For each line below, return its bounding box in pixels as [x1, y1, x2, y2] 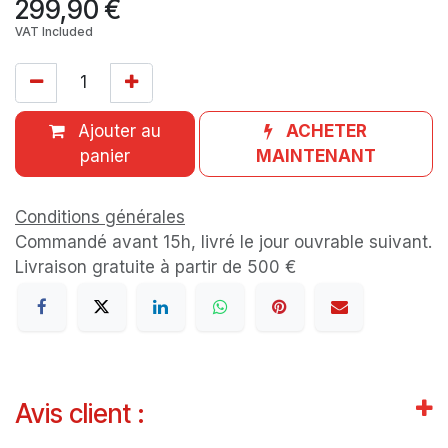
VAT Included [15, 23, 93, 39]
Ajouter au [72, 121, 161, 142]
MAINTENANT [255, 146, 376, 167]
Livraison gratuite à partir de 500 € [15, 256, 296, 277]
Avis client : [15, 398, 145, 430]
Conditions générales [15, 206, 185, 227]
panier [79, 146, 130, 167]
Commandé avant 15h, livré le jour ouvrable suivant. [15, 231, 432, 252]
